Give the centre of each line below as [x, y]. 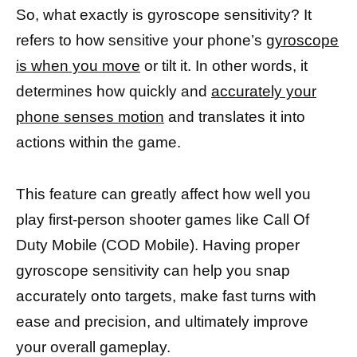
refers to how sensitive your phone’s [141, 41]
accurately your [264, 92]
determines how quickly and [114, 92]
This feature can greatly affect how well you [163, 194]
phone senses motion [90, 117]
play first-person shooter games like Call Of [163, 219]
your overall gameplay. [93, 347]
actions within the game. [98, 143]
